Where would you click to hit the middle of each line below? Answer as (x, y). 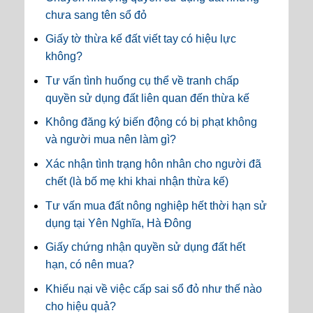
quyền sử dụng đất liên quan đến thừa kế (147, 98)
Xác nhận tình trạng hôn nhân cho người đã (153, 163)
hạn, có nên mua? (90, 265)
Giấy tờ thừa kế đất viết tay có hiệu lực (141, 39)
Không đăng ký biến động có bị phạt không (151, 122)
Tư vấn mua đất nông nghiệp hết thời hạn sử (156, 205)
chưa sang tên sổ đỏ (96, 15)
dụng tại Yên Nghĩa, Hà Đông (118, 223)
